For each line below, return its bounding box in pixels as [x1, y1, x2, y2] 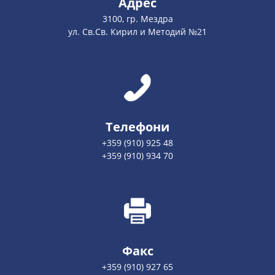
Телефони [106, 118, 169, 135]
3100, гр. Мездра [102, 13, 173, 25]
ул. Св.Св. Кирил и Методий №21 [68, 26, 207, 37]
